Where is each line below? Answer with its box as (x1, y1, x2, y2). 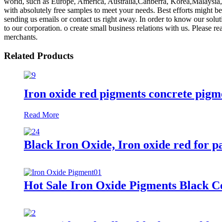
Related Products (4, 51, 73, 61)
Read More (24, 110, 59, 119)
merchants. (4, 32, 38, 41)
